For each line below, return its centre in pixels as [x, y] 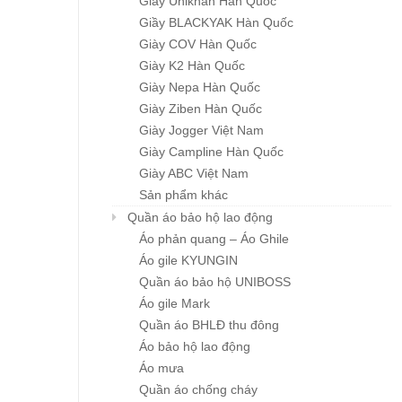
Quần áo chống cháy [198, 390]
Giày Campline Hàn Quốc [211, 152]
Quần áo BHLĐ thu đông [209, 325]
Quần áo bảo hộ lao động [200, 218]
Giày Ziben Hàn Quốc [201, 109]
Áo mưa [162, 368]
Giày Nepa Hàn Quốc [200, 87]
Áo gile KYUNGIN [188, 261]
